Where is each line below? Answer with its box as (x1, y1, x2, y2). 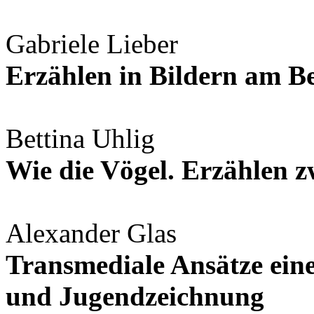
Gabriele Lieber (6, 29, 178, 60)
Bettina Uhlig (6, 123, 155, 154)
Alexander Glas (6, 218, 177, 249)
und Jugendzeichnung (6, 281, 264, 312)
